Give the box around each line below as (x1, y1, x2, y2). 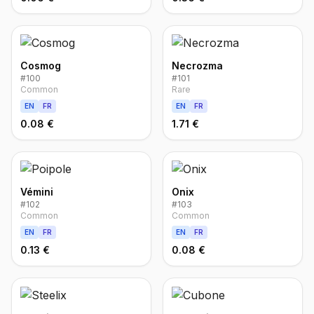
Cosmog (20, 60, 61, 71)
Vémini (20, 186, 53, 198)
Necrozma (172, 60, 223, 71)
